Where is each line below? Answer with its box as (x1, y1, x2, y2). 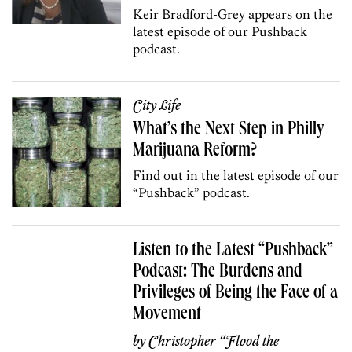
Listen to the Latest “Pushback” (133, 241, 334, 261)
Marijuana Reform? (133, 141, 258, 161)
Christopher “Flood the (148, 332, 280, 350)
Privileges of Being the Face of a (133, 284, 339, 303)
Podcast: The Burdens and (133, 262, 303, 282)
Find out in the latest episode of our (133, 167, 339, 183)
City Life (133, 97, 181, 115)
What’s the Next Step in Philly (133, 120, 325, 140)
